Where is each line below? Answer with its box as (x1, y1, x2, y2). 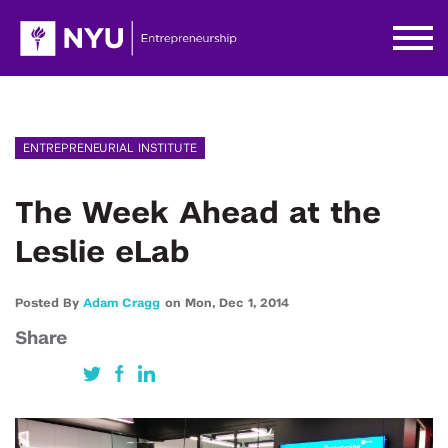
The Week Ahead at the (15, 199, 381, 229)
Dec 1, (219, 297, 260, 309)
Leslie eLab (15, 238, 190, 268)
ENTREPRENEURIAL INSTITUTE (23, 142, 197, 154)
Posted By (15, 297, 83, 309)
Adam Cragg (83, 297, 160, 309)
